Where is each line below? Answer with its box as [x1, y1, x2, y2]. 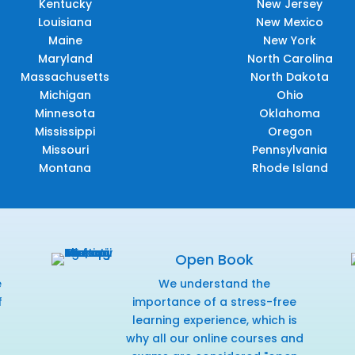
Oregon [267, 123, 312, 139]
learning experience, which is [132, 311, 297, 328]
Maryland [37, 50, 93, 67]
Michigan [39, 86, 91, 103]
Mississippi [35, 123, 96, 139]
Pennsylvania [252, 141, 328, 158]
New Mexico [256, 13, 324, 30]
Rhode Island [251, 159, 328, 176]
